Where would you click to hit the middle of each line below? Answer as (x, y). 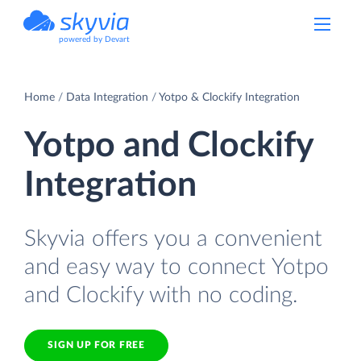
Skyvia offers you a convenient (173, 239)
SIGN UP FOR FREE (96, 345)
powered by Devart (94, 39)
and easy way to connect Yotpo (176, 267)
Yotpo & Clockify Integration (229, 97)
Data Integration (107, 97)
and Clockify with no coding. (161, 295)
